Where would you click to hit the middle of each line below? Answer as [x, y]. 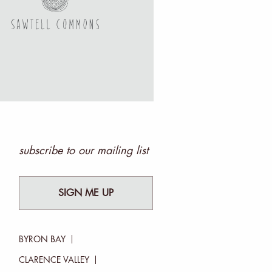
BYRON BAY [42, 239]
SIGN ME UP [86, 193]
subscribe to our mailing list [83, 150]
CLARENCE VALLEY [54, 260]
